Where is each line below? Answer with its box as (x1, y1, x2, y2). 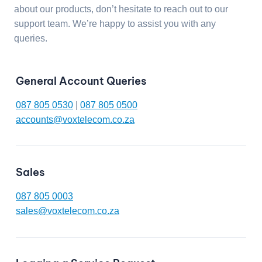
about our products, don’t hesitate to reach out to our (14, 4, 228, 14)
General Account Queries (16, 74, 146, 88)
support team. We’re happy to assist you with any (14, 18, 216, 29)
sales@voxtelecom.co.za (16, 205, 119, 216)
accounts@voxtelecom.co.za (16, 114, 135, 125)
